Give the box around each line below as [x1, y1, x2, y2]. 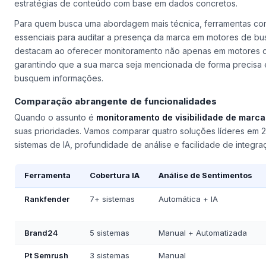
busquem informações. [14, 72, 103, 83]
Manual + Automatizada [159, 227, 247, 237]
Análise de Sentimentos [159, 170, 252, 180]
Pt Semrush [24, 250, 68, 260]
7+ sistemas [90, 194, 135, 204]
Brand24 [24, 227, 58, 237]
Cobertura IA [90, 170, 140, 180]
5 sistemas [90, 227, 129, 237]
